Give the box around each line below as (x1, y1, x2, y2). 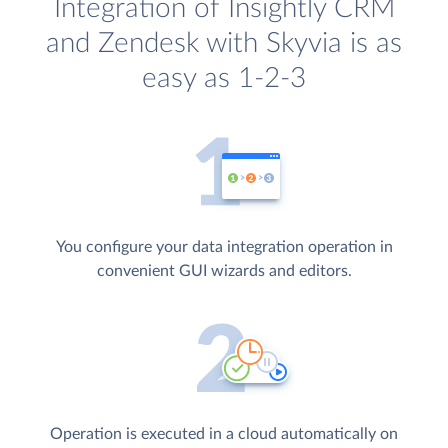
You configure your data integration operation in (55, 239, 393, 256)
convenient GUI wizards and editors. (96, 263, 352, 280)
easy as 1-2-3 (142, 64, 306, 94)
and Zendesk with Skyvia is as (46, 29, 402, 59)
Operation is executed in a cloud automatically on (50, 425, 398, 442)
